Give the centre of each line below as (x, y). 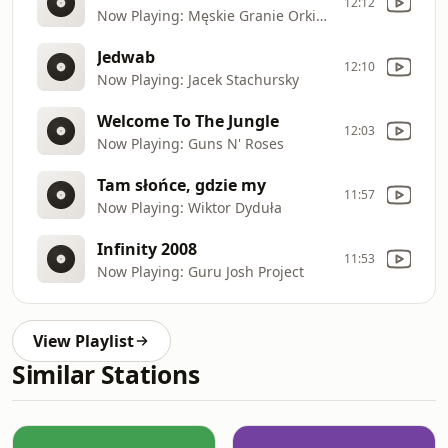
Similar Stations (106, 374)
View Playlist (83, 341)
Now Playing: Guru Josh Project (200, 271)
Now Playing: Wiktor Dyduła (189, 207)
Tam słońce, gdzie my (181, 184)
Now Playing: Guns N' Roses (190, 143)
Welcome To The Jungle (188, 120)
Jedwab (126, 56)
